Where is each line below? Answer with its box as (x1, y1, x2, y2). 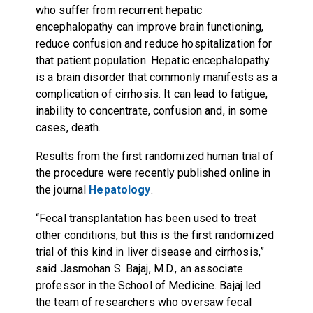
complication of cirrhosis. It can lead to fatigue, (35, 87, 268, 101)
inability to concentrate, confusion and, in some (35, 103, 268, 117)
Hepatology (89, 182, 151, 196)
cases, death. (35, 120, 101, 134)
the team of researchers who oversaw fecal (35, 295, 252, 309)
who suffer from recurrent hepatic (35, 3, 202, 17)
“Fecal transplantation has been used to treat (35, 211, 257, 225)
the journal (35, 182, 89, 196)
